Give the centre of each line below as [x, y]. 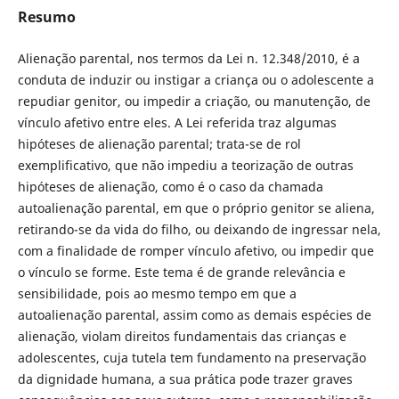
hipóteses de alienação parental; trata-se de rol [159, 144]
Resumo [46, 17]
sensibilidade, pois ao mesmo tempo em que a [157, 294]
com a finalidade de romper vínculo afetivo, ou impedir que [195, 251]
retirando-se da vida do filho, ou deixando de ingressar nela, [199, 230]
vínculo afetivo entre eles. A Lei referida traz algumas [177, 123]
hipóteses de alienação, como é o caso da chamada [170, 187]
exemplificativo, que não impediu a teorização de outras [185, 166]
